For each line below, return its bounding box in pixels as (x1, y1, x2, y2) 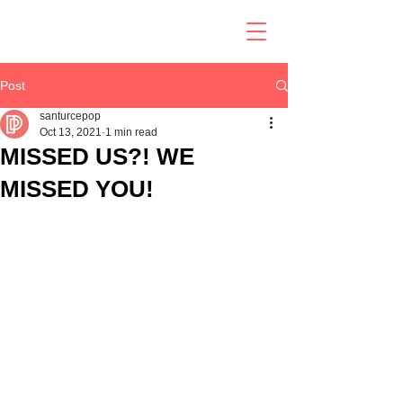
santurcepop (40, 110, 101, 122)
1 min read (105, 126, 157, 139)
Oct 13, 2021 (40, 126, 102, 139)
